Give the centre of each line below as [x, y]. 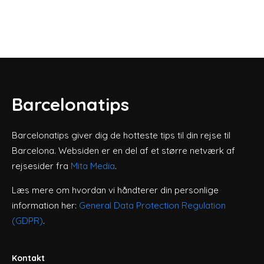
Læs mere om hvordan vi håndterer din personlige [115, 190]
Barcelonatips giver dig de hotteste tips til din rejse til [121, 135]
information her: [45, 205]
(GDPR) [27, 221]
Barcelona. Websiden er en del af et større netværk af [123, 151]
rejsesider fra [41, 166]
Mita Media [93, 166]
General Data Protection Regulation [152, 205]
